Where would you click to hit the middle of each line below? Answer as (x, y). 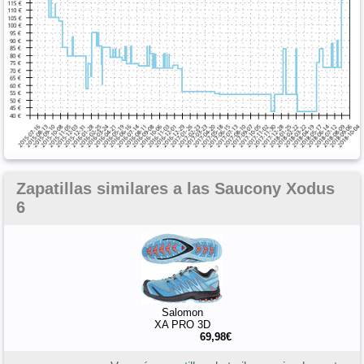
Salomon (182, 312)
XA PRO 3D (182, 324)
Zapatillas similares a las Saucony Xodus (175, 188)
